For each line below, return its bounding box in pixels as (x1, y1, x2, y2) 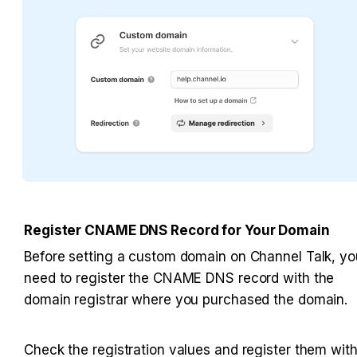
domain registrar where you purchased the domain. (24, 291, 348, 308)
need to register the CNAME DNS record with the (24, 269, 335, 286)
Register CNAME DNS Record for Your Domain (24, 222, 330, 238)
